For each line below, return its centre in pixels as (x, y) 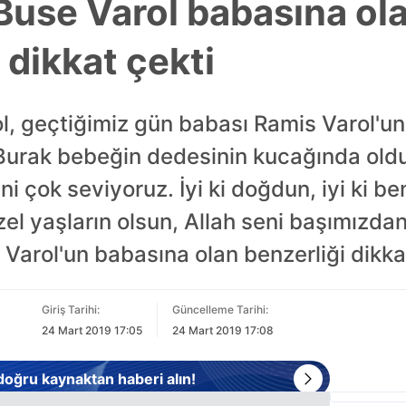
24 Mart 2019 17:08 (222, 330)
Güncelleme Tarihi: (220, 309)
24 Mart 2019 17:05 (92, 330)
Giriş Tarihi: (70, 309)
